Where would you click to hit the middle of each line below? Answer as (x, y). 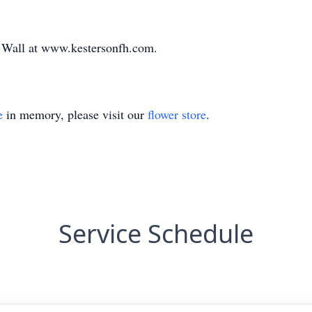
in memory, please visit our (75, 114)
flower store (177, 114)
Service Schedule (156, 234)
